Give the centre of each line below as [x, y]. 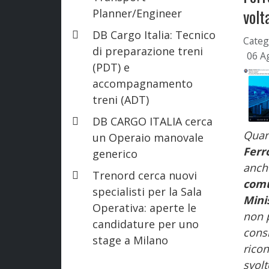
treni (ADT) [121, 99]
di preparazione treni [148, 51]
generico [115, 153]
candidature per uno [146, 224]
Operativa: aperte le [144, 207]
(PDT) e [111, 67]
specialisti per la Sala [147, 191]
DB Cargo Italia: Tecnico [154, 35]
